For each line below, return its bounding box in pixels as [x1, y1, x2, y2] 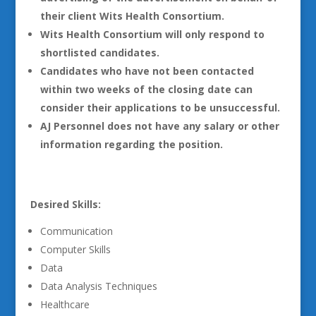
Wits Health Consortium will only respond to [39, 28, 265, 41]
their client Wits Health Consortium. [39, 9, 224, 23]
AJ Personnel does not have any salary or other [39, 119, 279, 133]
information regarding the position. [39, 138, 223, 151]
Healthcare [39, 298, 90, 311]
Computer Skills [39, 243, 111, 256]
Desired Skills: [30, 197, 101, 211]
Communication [39, 224, 113, 238]
